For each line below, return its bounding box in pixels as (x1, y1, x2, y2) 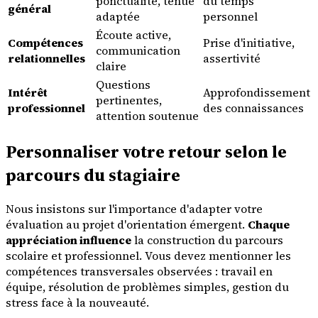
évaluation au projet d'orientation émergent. (6, 216, 248, 233)
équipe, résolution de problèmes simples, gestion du (6, 279, 289, 295)
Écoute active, (96, 27, 171, 43)
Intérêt (8, 84, 48, 101)
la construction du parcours (131, 232, 283, 248)
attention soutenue (96, 108, 199, 124)
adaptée (96, 9, 140, 25)
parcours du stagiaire (6, 163, 180, 187)
